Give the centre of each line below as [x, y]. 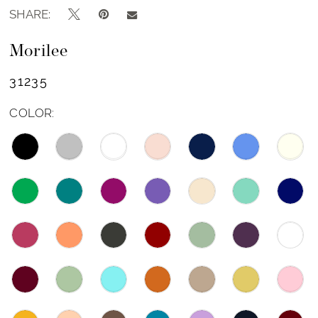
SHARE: [30, 15]
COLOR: [32, 113]
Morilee [39, 51]
